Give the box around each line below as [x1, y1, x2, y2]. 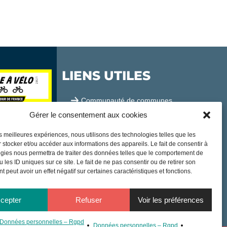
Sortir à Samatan [81, 134, 135, 142]
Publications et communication [81, 153, 178, 161]
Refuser [75, 195, 102, 204]
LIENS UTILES [62, 68, 150, 83]
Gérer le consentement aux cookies [29, 110, 148, 119]
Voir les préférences [137, 195, 204, 204]
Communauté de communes [81, 96, 172, 104]
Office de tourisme [81, 115, 140, 123]
